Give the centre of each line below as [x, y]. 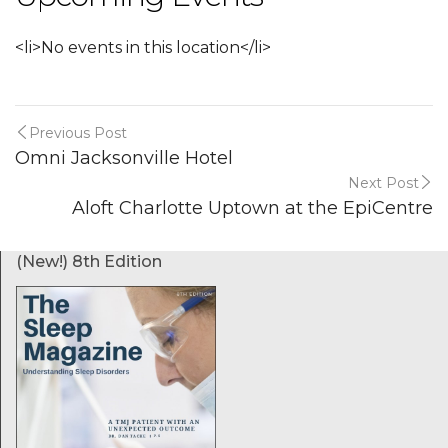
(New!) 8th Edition [89, 261]
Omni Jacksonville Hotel [124, 158]
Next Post [383, 183]
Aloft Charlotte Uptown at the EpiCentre [252, 208]
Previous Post [78, 133]
